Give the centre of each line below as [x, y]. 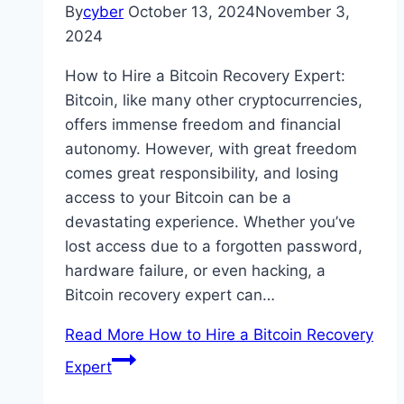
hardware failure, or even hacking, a [195, 271]
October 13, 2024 [192, 12]
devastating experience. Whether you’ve [210, 222]
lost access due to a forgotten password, [214, 247]
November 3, [303, 12]
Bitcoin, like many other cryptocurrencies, [214, 101]
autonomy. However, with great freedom [211, 149]
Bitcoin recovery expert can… [170, 295]
